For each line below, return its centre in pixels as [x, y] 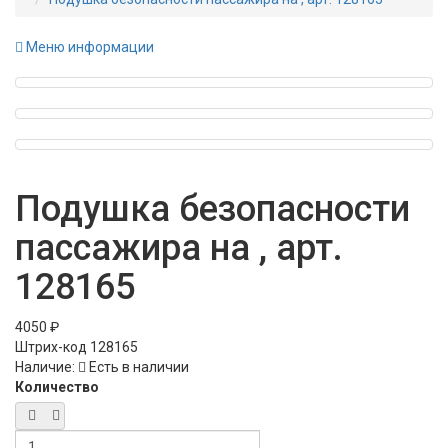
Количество [57, 387]
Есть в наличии [137, 367]
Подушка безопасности [212, 209]
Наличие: [45, 367]
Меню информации [88, 47]
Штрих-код [52, 347]
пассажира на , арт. [179, 248]
